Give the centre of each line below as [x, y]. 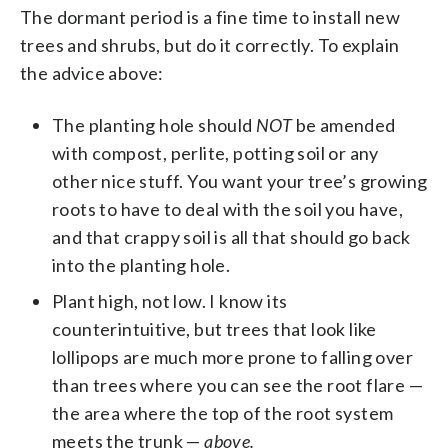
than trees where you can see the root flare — [237, 384]
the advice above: [92, 72]
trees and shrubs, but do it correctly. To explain [210, 44]
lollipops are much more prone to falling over [232, 356]
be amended [344, 124]
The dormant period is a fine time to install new [210, 16]
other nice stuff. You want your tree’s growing [240, 180]
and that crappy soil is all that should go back [231, 236]
